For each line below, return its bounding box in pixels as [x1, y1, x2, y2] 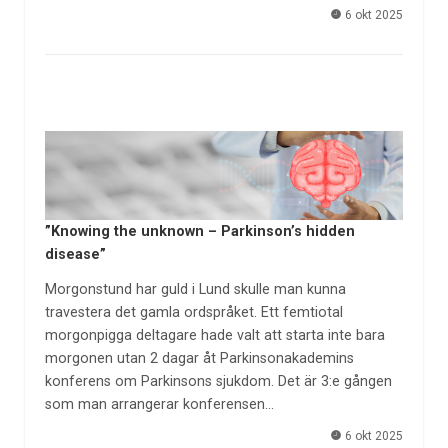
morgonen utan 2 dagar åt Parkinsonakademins [44, 349, 354, 367]
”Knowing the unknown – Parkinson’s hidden [44, 223, 355, 241]
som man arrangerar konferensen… [44, 395, 274, 413]
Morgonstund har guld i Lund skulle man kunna [44, 280, 346, 298]
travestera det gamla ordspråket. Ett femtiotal [44, 303, 343, 321]
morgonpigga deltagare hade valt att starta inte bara [44, 326, 385, 344]
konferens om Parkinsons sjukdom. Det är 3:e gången [44, 372, 392, 390]
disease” [44, 246, 106, 264]
